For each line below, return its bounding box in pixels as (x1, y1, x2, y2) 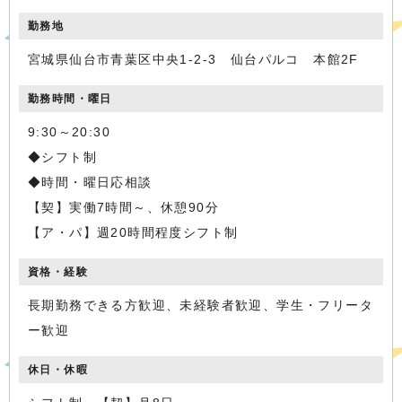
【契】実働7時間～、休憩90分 (28, 200, 219, 214)
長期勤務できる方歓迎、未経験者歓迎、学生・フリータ (28, 298, 373, 312)
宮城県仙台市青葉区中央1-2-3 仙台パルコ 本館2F (28, 52, 359, 66)
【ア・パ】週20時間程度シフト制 (28, 225, 239, 240)
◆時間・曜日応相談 (28, 175, 153, 189)
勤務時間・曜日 (28, 92, 112, 105)
